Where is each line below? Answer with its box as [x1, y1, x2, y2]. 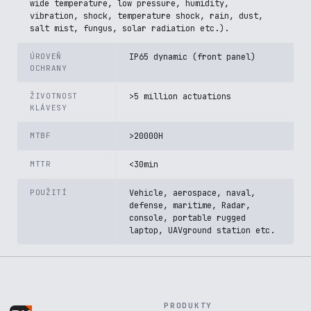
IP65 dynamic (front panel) [129, 51, 255, 62]
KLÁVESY [30, 103, 67, 112]
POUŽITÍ [30, 187, 67, 197]
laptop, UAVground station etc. [129, 225, 275, 236]
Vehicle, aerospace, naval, [129, 187, 255, 199]
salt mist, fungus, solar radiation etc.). [30, 23, 229, 34]
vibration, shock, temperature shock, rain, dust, [30, 10, 263, 22]
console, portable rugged [129, 212, 246, 224]
